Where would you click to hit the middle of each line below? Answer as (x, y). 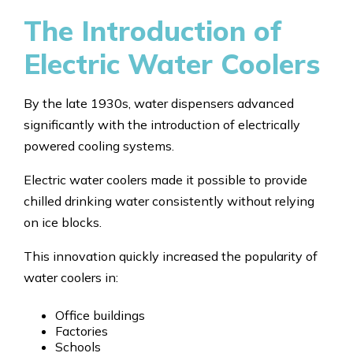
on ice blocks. (63, 223)
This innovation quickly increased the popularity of (171, 256)
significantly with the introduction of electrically (162, 125)
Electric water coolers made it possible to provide (165, 180)
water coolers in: (71, 278)
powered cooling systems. (99, 146)
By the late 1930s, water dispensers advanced (159, 104)
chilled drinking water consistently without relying (169, 201)
